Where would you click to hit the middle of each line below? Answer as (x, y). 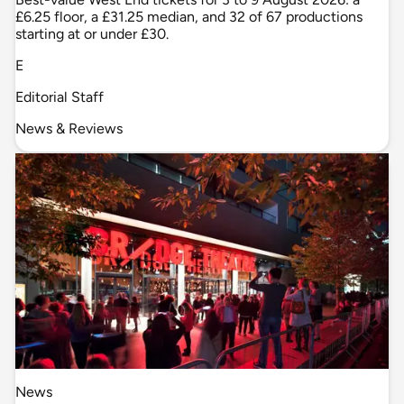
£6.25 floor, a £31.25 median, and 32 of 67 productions (189, 16)
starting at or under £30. (92, 33)
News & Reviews (69, 128)
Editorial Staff (60, 96)
